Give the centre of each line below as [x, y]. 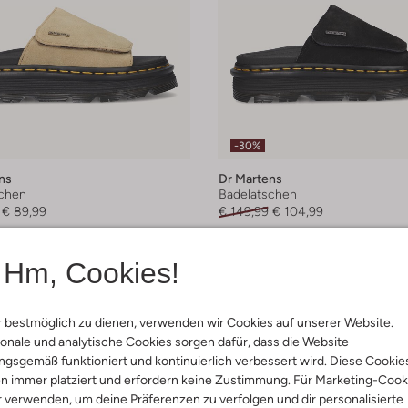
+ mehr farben [260, 244]
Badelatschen [258, 194]
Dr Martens [250, 179]
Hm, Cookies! [91, 273]
